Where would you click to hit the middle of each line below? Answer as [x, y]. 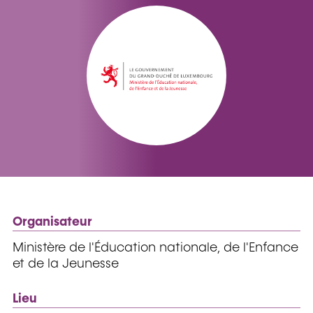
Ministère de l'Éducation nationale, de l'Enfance [155, 248]
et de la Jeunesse [66, 264]
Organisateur [52, 222]
